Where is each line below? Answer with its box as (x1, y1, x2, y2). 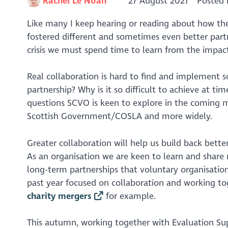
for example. (103, 190, 156, 202)
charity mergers (26, 190, 92, 202)
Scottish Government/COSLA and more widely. (26, 111, 212, 122)
